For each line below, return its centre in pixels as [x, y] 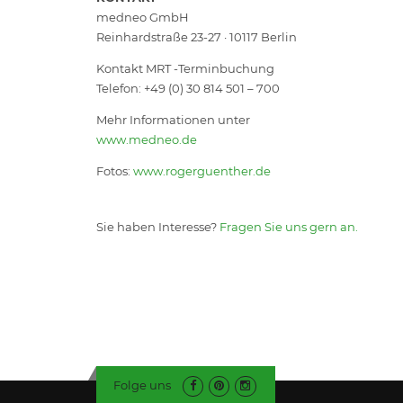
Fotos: [115, 170]
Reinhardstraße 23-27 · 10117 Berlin [197, 36]
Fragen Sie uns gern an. [289, 226]
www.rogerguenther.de [202, 170]
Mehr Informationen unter [173, 119]
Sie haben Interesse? [158, 226]
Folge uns [142, 385]
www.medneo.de [147, 139]
